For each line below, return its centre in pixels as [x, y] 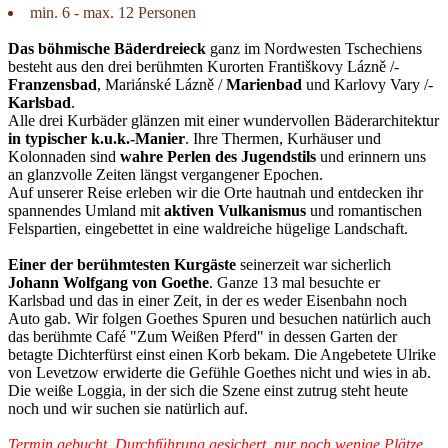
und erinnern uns [371, 157]
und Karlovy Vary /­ [367, 85]
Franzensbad [52, 85]
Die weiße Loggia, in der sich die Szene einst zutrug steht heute [208, 391]
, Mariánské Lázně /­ [161, 85]
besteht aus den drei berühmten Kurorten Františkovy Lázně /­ [203, 67]
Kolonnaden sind [64, 157]
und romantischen [364, 211]
